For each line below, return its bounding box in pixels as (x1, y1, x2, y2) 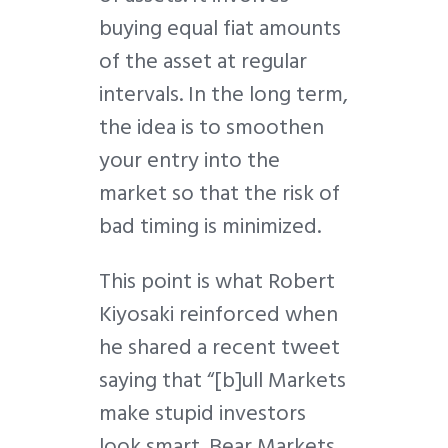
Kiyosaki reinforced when (99, 296, 338, 333)
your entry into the (99, 142, 280, 179)
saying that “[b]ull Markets (99, 362, 346, 399)
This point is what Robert (99, 263, 335, 300)
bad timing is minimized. (99, 208, 326, 245)
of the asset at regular (99, 43, 307, 80)
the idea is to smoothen (99, 109, 324, 146)
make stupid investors (99, 395, 306, 432)
